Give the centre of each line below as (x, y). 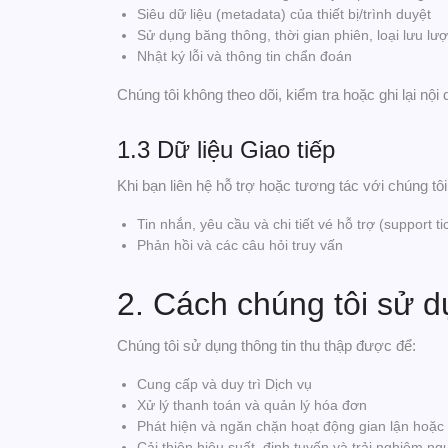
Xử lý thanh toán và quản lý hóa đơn (252, 405)
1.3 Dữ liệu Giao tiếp (226, 149)
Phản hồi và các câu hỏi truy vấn (240, 245)
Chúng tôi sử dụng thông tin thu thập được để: (266, 345)
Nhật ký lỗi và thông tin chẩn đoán (244, 56)
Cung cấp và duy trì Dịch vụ (224, 384)
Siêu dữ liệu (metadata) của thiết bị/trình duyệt (284, 14)
